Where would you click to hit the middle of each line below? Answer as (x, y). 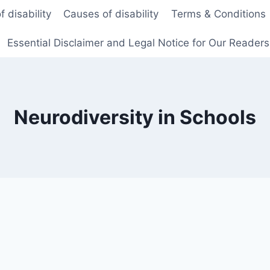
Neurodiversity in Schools (135, 117)
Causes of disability (111, 14)
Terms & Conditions (218, 14)
